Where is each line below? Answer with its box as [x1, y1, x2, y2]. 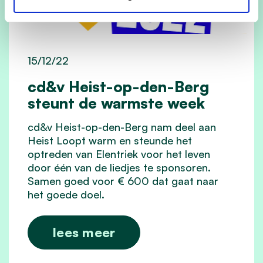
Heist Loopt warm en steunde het [28, 134, 192, 147]
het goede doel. [28, 188, 104, 201]
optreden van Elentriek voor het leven [28, 147, 210, 161]
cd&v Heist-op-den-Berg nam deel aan [28, 120, 216, 134]
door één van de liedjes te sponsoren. [28, 161, 211, 174]
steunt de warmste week [28, 93, 205, 113]
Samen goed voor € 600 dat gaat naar [28, 174, 218, 188]
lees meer [53, 224, 116, 241]
